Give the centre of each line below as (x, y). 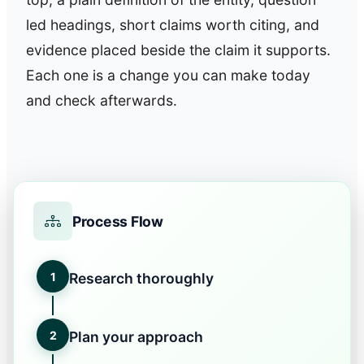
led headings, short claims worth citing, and (173, 25)
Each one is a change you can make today (168, 76)
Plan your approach (136, 337)
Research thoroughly (141, 279)
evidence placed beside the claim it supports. (178, 50)
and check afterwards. (102, 101)
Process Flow (118, 221)
